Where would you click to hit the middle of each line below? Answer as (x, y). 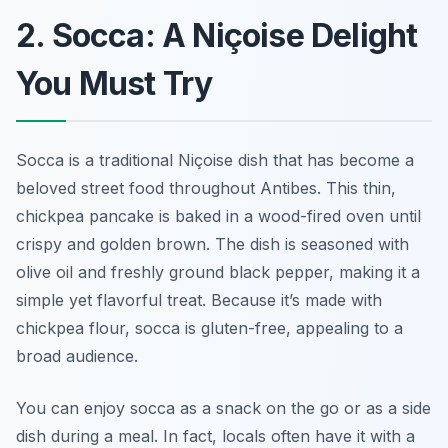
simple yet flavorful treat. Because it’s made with (199, 300)
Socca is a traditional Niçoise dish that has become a (215, 160)
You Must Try (114, 84)
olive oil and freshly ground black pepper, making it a (218, 272)
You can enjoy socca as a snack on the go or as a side (223, 408)
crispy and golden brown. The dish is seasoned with (212, 244)
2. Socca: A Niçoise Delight (217, 36)
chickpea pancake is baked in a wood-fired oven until (218, 216)
